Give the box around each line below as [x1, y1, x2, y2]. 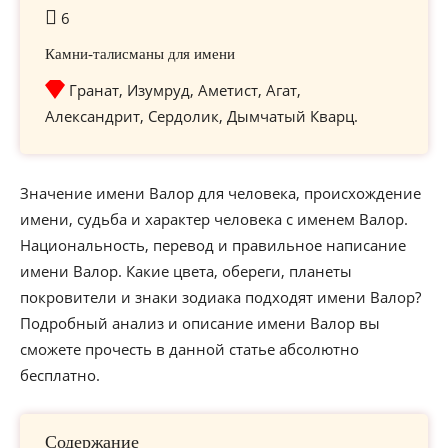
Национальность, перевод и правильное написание [20, 235, 406, 255]
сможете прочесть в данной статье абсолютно [20, 339, 359, 359]
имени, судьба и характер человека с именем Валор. [20, 209, 408, 229]
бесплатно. [20, 365, 100, 385]
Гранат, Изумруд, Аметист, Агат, [69, 80, 301, 100]
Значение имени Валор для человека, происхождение [20, 183, 421, 203]
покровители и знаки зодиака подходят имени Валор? [20, 287, 421, 307]
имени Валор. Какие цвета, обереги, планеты [20, 261, 352, 281]
